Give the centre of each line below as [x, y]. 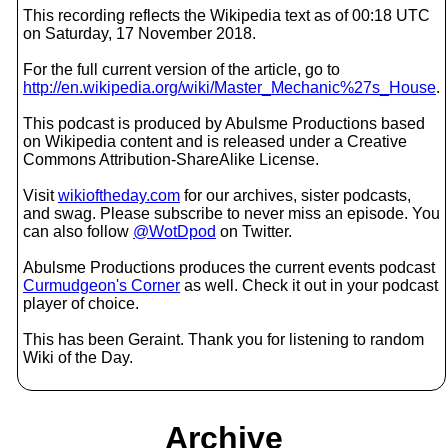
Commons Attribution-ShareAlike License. [171, 159]
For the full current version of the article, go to [181, 69]
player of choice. [81, 303]
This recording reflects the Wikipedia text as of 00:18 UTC [226, 15]
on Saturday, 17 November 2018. [139, 33]
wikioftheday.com [119, 195]
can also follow [78, 231]
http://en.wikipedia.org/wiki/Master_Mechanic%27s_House [229, 87]
